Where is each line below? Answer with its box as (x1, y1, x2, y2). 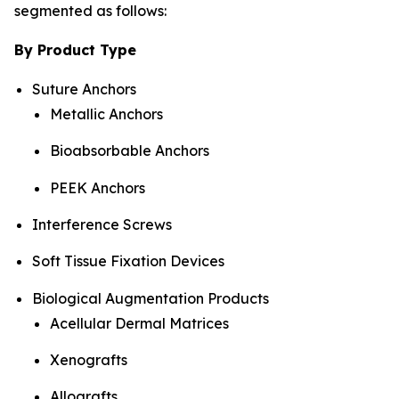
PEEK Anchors (50, 178, 145, 197)
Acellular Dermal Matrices (50, 313, 229, 332)
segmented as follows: (14, 2, 167, 20)
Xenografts (50, 351, 127, 370)
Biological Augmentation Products (32, 289, 269, 307)
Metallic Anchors (50, 105, 163, 124)
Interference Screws (32, 216, 172, 234)
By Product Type (14, 41, 136, 60)
